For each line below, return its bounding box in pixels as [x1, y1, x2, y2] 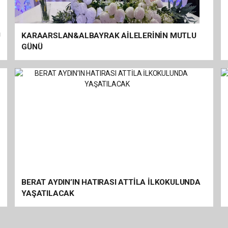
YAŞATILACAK [21, 189, 74, 198]
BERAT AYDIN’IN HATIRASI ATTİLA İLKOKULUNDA [21, 178, 201, 187]
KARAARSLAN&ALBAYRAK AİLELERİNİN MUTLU [21, 31, 196, 40]
